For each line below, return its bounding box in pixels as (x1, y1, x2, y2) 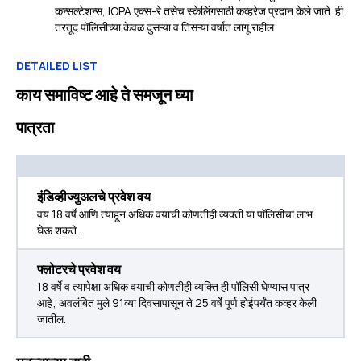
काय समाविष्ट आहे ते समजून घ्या (16, 84, 193, 106)
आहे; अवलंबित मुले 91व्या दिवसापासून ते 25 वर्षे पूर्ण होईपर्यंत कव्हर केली (37, 295, 317, 310)
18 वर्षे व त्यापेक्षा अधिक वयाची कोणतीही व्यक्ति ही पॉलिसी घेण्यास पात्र (37, 279, 309, 294)
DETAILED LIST (16, 58, 98, 73)
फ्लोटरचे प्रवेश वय (37, 260, 121, 278)
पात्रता (16, 117, 54, 138)
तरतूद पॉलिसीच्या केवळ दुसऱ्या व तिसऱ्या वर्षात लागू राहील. (55, 19, 276, 35)
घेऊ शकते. (37, 222, 79, 238)
